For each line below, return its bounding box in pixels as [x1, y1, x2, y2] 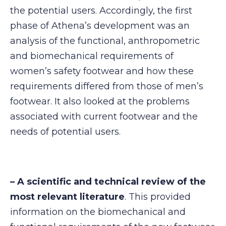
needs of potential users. [10, 126, 121, 137]
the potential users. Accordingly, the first [10, 5, 192, 16]
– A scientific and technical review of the [10, 176, 206, 188]
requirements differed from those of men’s [10, 80, 203, 92]
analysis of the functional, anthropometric [10, 35, 200, 46]
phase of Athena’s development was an [10, 20, 190, 31]
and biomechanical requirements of [10, 50, 174, 62]
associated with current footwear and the [10, 110, 198, 122]
